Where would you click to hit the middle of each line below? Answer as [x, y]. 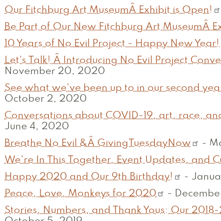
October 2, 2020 [46, 99]
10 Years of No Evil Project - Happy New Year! [112, 44]
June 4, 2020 [37, 127]
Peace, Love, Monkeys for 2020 [80, 194]
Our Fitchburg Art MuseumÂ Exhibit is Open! [109, 11]
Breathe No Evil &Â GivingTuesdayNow [98, 144]
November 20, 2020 [55, 72]
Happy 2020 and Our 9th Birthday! [89, 177]
